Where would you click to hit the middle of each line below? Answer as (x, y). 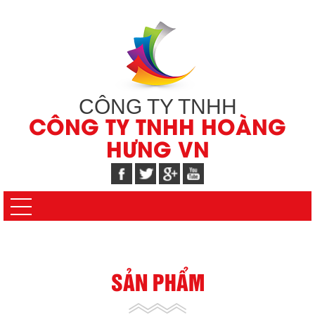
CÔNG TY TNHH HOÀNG (157, 129)
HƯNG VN (157, 152)
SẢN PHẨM (157, 281)
